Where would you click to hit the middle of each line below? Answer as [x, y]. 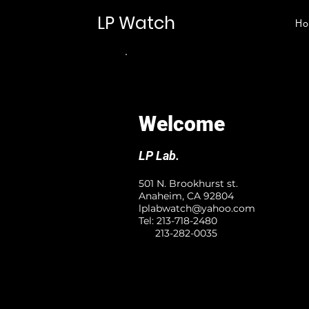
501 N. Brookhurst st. [188, 183]
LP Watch [136, 23]
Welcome [182, 124]
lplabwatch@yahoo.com [197, 208]
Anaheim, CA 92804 [186, 196]
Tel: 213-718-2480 [178, 221]
